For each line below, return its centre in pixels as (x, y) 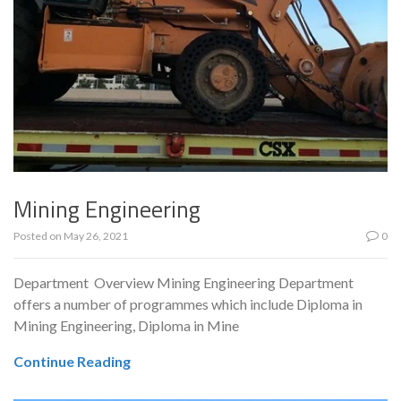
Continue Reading (72, 362)
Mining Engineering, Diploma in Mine (126, 326)
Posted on (38, 236)
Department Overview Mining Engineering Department (183, 283)
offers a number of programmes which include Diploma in (188, 304)
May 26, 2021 (96, 236)
